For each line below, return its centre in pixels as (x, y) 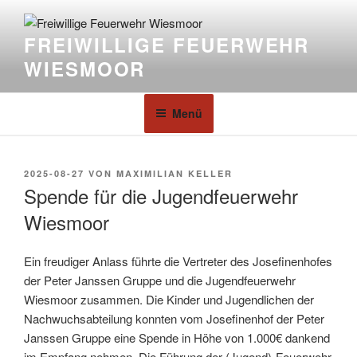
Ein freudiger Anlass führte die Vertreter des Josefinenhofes (178, 261)
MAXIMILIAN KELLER (175, 173)
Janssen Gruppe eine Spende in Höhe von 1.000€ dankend (177, 338)
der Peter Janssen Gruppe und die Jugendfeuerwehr (160, 280)
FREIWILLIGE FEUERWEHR (167, 45)
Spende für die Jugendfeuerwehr (161, 196)
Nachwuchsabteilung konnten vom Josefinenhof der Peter (174, 319)
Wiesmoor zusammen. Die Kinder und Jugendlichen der (169, 300)
